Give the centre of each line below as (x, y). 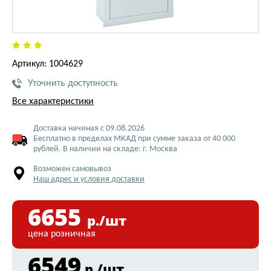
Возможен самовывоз (72, 169)
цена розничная (62, 234)
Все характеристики (53, 102)
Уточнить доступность (73, 83)
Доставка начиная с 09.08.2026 (89, 129)
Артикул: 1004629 (47, 64)
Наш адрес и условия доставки (89, 179)
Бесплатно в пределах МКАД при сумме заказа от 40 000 (134, 139)
